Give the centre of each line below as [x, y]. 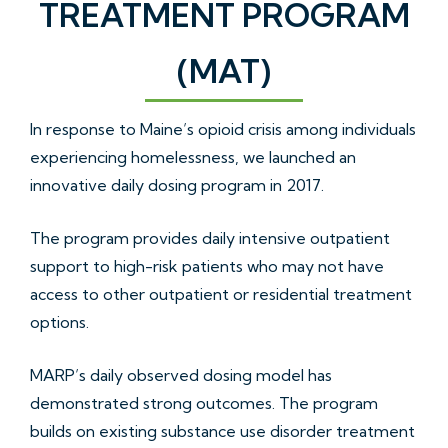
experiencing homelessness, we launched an [193, 156]
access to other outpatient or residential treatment [221, 293]
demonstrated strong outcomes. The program [204, 402]
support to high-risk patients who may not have [207, 265]
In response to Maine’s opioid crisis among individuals [223, 128]
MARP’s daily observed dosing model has [181, 374]
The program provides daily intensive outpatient [210, 237]
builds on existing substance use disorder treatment [222, 430]
